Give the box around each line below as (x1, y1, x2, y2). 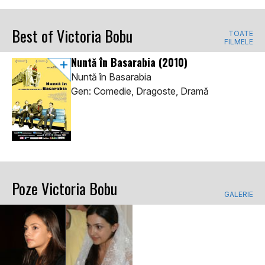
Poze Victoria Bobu (12, 177, 117, 201)
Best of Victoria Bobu (12, 24, 132, 48)
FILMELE (224, 37, 253, 47)
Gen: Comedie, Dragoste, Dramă (71, 85, 209, 98)
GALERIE (224, 190, 253, 199)
